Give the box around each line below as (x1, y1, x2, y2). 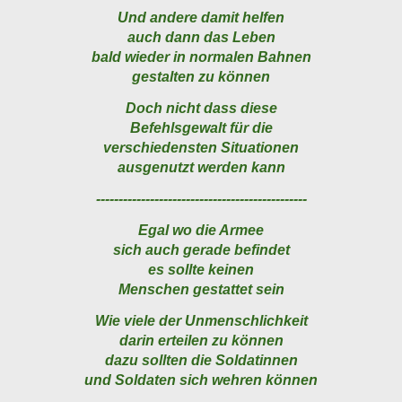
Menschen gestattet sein (118, 282, 284, 298)
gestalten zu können (132, 69, 270, 85)
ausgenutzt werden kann (117, 160, 285, 176)
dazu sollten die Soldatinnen (104, 353, 298, 369)
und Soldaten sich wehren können (84, 372, 318, 389)
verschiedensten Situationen (103, 140, 299, 156)
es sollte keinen (148, 262, 254, 278)
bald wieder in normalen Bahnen (91, 49, 311, 66)
